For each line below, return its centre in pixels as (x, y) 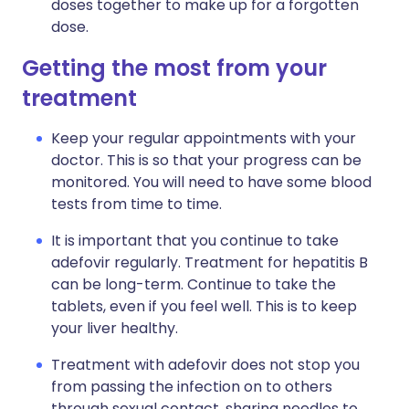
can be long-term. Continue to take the (194, 284)
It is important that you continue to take (195, 241)
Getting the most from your (174, 68)
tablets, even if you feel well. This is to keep (204, 306)
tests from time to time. (136, 204)
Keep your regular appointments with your (204, 138)
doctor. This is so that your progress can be (206, 160)
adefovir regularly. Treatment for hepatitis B (210, 262)
